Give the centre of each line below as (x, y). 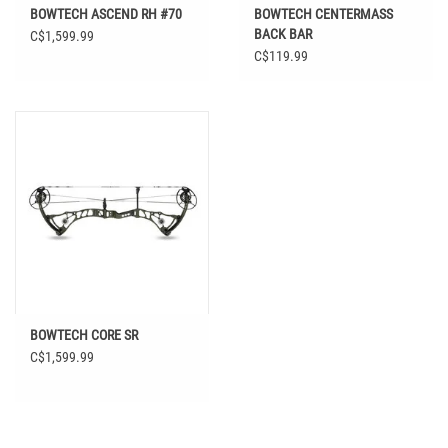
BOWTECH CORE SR (84, 334)
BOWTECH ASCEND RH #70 (106, 13)
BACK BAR (283, 33)
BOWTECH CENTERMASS (323, 13)
